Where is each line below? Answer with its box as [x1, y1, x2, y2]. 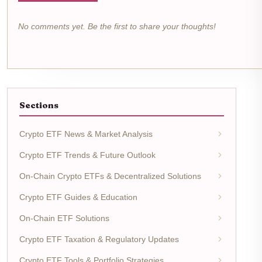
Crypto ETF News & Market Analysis [19, 129, 153, 139]
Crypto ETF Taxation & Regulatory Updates [19, 235, 179, 244]
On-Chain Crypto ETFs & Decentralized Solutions [19, 171, 201, 181]
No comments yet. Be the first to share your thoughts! [18, 22, 216, 32]
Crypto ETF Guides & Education [19, 192, 137, 202]
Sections [19, 100, 58, 111]
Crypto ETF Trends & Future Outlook [19, 150, 156, 160]
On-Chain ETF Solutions [19, 213, 109, 223]
